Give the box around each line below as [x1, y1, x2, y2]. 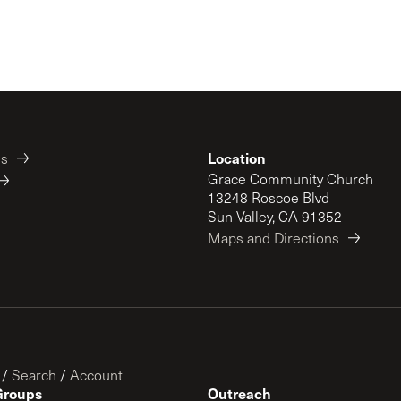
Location [208, 148, 266, 167]
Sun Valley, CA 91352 [208, 207, 342, 226]
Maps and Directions [208, 228, 339, 247]
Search [12, 365, 56, 384]
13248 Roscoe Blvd [208, 188, 329, 207]
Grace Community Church [208, 169, 373, 188]
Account [70, 365, 123, 384]
